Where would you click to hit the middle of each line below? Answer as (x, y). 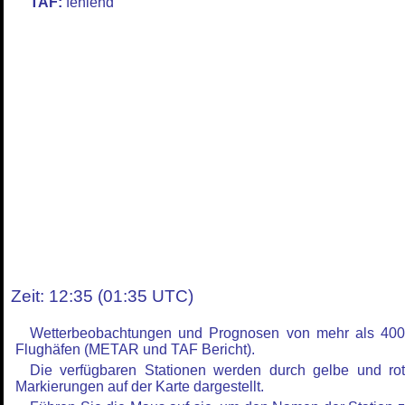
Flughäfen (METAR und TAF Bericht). (135, 349)
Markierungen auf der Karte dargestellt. (140, 386)
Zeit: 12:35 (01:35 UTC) (102, 296)
